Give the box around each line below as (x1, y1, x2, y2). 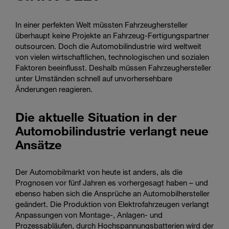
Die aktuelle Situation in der (15, 109, 176, 124)
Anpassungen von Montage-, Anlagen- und (15, 210, 163, 219)
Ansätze (15, 136, 62, 152)
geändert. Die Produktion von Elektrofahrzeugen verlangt (15, 199, 209, 209)
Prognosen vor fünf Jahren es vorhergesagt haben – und (15, 177, 208, 187)
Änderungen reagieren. (15, 84, 93, 94)
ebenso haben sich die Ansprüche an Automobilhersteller (15, 188, 210, 198)
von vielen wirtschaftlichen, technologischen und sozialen (15, 52, 209, 61)
